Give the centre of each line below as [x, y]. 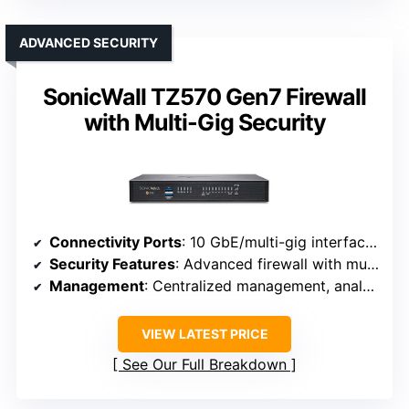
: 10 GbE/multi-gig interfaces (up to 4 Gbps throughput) [273, 241]
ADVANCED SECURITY [89, 43]
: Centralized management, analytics [253, 285]
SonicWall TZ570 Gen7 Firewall [204, 97]
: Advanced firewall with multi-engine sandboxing [271, 263]
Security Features [112, 263]
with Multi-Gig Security [204, 123]
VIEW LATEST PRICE [204, 333]
